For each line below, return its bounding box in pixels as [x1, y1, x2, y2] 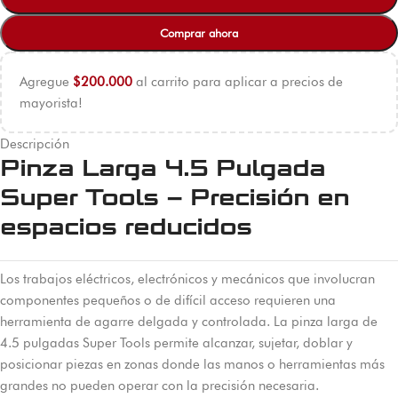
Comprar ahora [160, 26, 238, 40]
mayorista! [20, 95, 83, 111]
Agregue [20, 74, 73, 90]
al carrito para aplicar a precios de [132, 74, 343, 90]
